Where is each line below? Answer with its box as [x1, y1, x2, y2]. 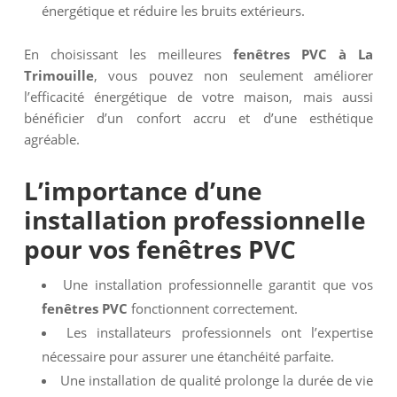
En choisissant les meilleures [23, 45, 234, 63]
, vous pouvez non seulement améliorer [93, 66, 374, 84]
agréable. [23, 130, 80, 148]
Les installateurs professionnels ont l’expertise [66, 323, 374, 341]
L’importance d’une [23, 174, 262, 207]
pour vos [23, 232, 136, 266]
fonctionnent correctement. [127, 300, 298, 317]
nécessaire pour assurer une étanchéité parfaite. [41, 347, 334, 365]
